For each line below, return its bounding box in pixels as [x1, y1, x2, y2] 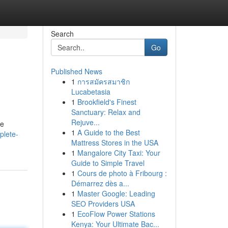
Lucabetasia [71, 87, 110, 97]
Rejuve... [71, 117, 100, 127]
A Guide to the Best [77, 127, 140, 137]
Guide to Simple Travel [71, 158, 145, 168]
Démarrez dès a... [71, 178, 129, 188]
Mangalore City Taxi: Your [77, 148, 160, 158]
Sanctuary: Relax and [71, 107, 140, 117]
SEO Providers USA [71, 198, 135, 209]
